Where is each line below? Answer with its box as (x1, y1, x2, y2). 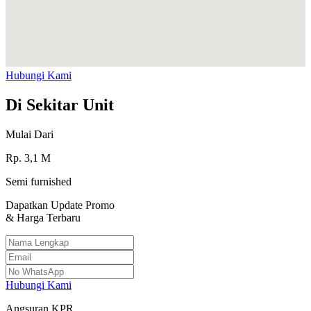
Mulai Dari (6, 128, 53, 141)
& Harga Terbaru (6, 212, 81, 224)
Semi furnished (6, 176, 72, 188)
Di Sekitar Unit (6, 96, 114, 115)
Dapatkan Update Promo (6, 199, 115, 212)
